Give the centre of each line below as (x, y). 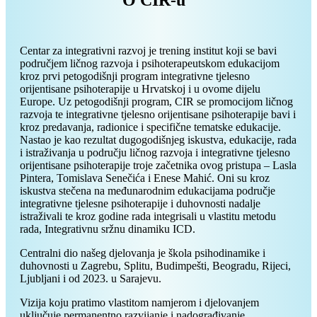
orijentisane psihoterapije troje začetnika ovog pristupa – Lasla (158, 166)
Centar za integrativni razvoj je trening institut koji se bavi (148, 51)
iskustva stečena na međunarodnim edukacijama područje (148, 191)
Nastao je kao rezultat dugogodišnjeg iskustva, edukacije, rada (158, 140)
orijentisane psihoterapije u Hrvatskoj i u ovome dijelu (140, 89)
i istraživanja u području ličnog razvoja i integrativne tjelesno (155, 153)
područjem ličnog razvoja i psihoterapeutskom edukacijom (150, 64)
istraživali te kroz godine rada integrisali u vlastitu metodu (148, 217)
